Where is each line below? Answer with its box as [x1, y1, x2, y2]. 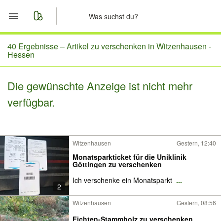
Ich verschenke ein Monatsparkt [73, 175, 174, 185]
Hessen [7, 49, 35, 60]
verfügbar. [7, 94, 55, 110]
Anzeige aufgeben [30, 110, 106, 123]
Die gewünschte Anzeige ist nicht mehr [7, 78, 192, 93]
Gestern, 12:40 [177, 139, 216, 147]
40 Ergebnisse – [7, 40, 67, 52]
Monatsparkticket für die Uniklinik [73, 152, 186, 162]
